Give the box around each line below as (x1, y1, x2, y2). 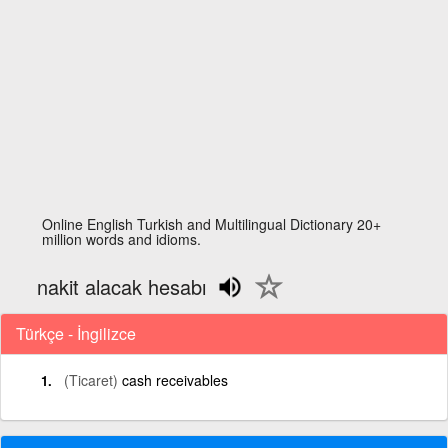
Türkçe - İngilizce (16, 321, 136, 345)
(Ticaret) (64, 369, 118, 390)
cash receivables (122, 369, 228, 390)
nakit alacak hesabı (37, 272, 207, 301)
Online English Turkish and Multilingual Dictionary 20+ (42, 214, 382, 234)
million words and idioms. (42, 229, 202, 249)
